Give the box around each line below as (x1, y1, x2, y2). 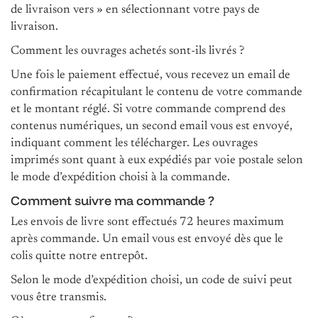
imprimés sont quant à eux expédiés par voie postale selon (11, 154, 303, 167)
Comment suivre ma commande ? (11, 192, 214, 209)
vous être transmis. (11, 291, 106, 304)
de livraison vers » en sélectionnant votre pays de (11, 4, 260, 16)
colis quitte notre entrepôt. (11, 250, 148, 263)
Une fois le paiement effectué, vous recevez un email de (11, 69, 290, 82)
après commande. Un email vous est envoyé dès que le (11, 233, 283, 246)
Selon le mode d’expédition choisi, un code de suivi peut (11, 274, 292, 287)
